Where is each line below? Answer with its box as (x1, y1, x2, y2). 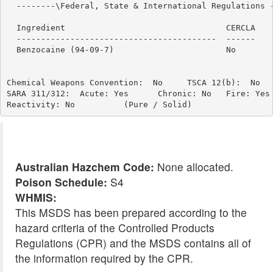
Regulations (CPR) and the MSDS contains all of (15, 235, 251, 251)
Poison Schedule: (15, 174, 107, 190)
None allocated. (154, 159, 233, 175)
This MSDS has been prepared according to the (15, 205, 247, 221)
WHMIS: (15, 190, 57, 205)
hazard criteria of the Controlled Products (15, 220, 214, 236)
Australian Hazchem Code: (15, 159, 154, 175)
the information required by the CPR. (15, 250, 193, 266)
